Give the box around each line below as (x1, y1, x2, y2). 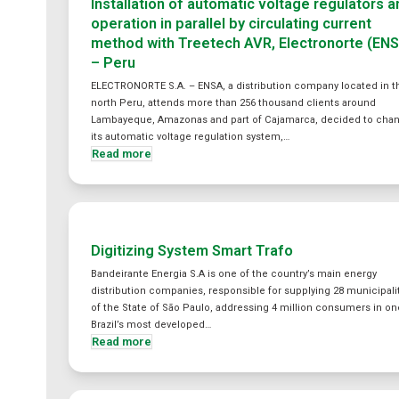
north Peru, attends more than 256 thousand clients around (91, 97, 377, 109)
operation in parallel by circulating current (91, 15, 372, 32)
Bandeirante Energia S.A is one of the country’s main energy (91, 268, 378, 280)
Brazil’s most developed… (91, 319, 212, 330)
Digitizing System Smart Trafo (91, 242, 294, 259)
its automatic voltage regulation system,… (91, 131, 290, 142)
